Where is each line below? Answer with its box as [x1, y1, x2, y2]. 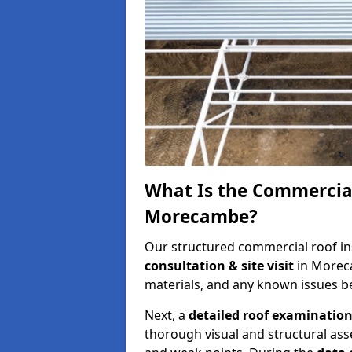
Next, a [145, 306, 189, 324]
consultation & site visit [145, 256, 297, 274]
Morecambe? [145, 203, 258, 229]
